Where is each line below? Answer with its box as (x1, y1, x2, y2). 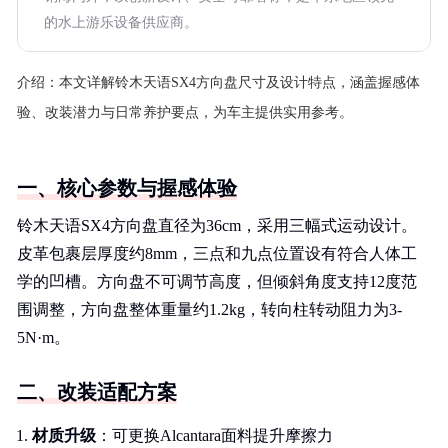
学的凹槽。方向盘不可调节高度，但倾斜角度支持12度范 (17, 273, 417, 290)
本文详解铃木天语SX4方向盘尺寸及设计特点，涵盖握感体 (59, 75, 420, 90)
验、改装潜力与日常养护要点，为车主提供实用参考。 (17, 105, 353, 120)
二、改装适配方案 (17, 381, 177, 403)
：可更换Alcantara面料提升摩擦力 (96, 427, 333, 444)
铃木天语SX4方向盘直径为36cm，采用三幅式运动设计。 (17, 217, 417, 234)
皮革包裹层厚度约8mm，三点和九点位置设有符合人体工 (17, 245, 417, 262)
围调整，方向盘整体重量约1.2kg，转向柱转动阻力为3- (17, 301, 402, 318)
